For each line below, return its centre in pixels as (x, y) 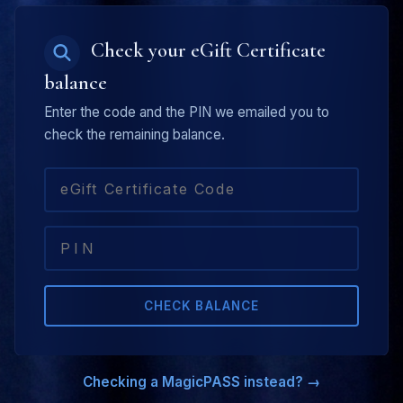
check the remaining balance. (134, 134)
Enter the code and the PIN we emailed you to (187, 112)
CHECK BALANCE (201, 305)
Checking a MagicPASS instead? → (201, 382)
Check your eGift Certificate (208, 49)
